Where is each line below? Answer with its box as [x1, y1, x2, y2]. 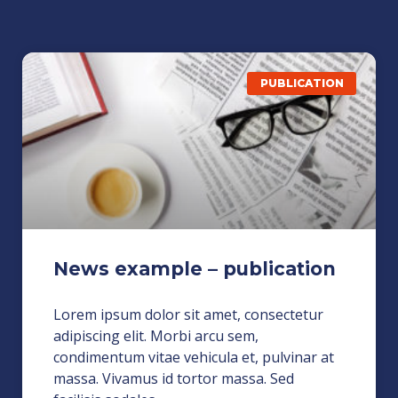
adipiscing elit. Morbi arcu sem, [53, 325, 259, 346]
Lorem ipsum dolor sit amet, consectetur [53, 304, 323, 324]
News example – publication [53, 257, 336, 280]
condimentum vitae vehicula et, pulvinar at [53, 346, 334, 367]
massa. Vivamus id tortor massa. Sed [53, 368, 294, 388]
